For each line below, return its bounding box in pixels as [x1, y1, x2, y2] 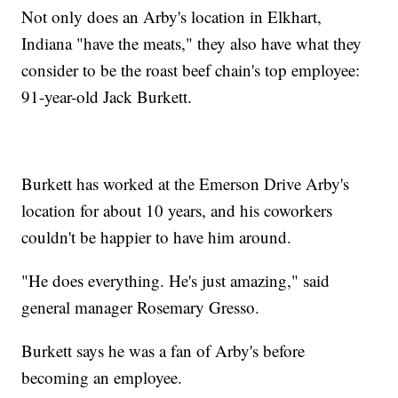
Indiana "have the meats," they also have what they [21, 31, 362, 54]
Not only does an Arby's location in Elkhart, [21, 4, 322, 28]
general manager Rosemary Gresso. [21, 295, 260, 318]
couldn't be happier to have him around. [21, 225, 292, 248]
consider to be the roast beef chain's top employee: [21, 58, 361, 81]
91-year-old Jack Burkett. [21, 84, 193, 107]
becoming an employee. [21, 365, 183, 388]
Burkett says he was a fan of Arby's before [21, 338, 306, 362]
